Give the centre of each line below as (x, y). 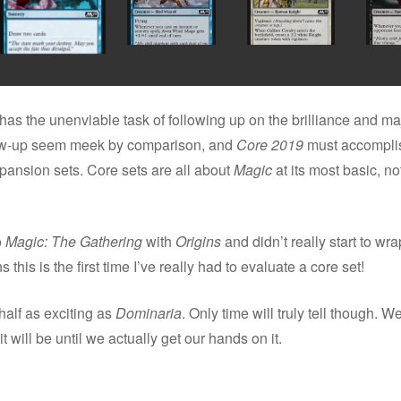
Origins (198, 241)
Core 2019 (270, 144)
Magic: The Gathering (74, 241)
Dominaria (149, 312)
